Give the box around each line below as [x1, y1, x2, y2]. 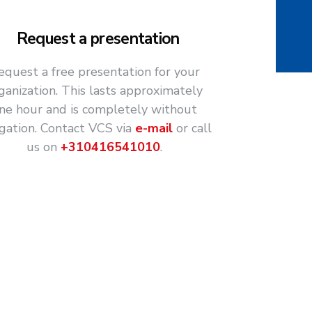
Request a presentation [16, 28, 180, 50]
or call [173, 120, 212, 137]
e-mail [135, 120, 173, 137]
